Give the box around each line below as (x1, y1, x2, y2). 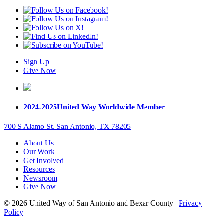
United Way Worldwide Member (57, 103, 165, 111)
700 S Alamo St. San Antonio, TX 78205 (4, 122, 131, 130)
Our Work (23, 147, 54, 156)
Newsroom (23, 173, 57, 182)
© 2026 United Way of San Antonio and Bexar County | (4, 199, 179, 207)
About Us (23, 138, 54, 147)
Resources (23, 164, 55, 173)
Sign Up (23, 57, 49, 66)
